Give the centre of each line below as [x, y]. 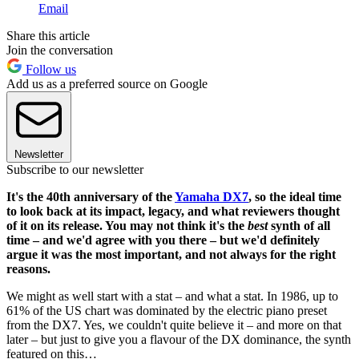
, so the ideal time [295, 197]
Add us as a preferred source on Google [107, 84]
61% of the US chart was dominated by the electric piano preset [167, 311]
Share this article [48, 36]
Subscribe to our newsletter [75, 170]
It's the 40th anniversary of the [91, 197]
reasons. [30, 269]
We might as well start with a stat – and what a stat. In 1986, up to [172, 296]
